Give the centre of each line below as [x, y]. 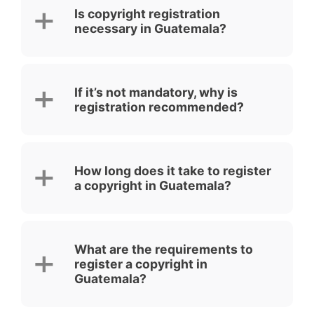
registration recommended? [159, 107]
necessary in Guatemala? [150, 28]
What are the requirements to [164, 249]
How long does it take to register [173, 171]
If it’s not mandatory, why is [156, 92]
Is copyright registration [147, 14]
